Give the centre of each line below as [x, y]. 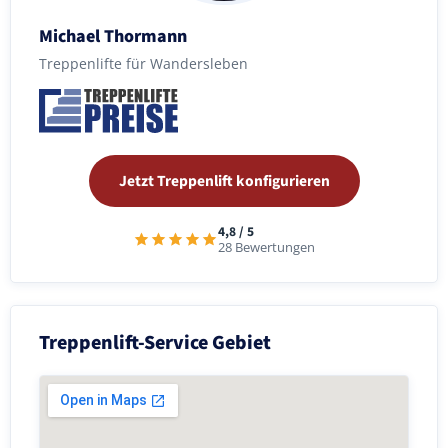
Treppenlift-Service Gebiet [155, 342]
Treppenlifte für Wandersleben [143, 63]
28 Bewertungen [266, 247]
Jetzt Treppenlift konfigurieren [224, 180]
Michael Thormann [113, 36]
